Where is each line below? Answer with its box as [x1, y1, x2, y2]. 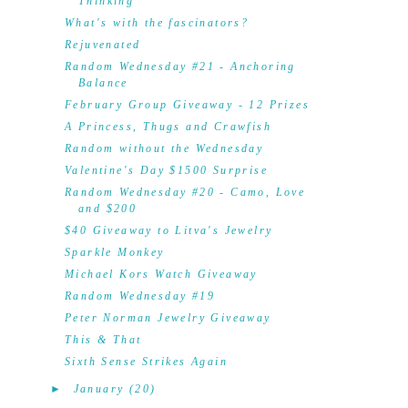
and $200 [77, 202, 138, 215]
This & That [64, 333, 142, 346]
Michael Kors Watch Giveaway [64, 268, 258, 280]
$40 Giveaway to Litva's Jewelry [64, 224, 273, 237]
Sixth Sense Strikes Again [64, 355, 228, 368]
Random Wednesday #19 [64, 290, 215, 302]
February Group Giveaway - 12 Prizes [64, 98, 310, 111]
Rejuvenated [64, 38, 141, 51]
